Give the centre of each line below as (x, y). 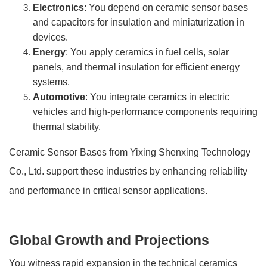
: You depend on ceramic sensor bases (166, 7)
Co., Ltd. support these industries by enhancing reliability (128, 171)
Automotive (59, 97)
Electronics (58, 7)
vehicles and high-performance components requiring (145, 111)
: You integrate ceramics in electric (157, 97)
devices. (50, 37)
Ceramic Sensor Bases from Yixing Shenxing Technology (130, 152)
